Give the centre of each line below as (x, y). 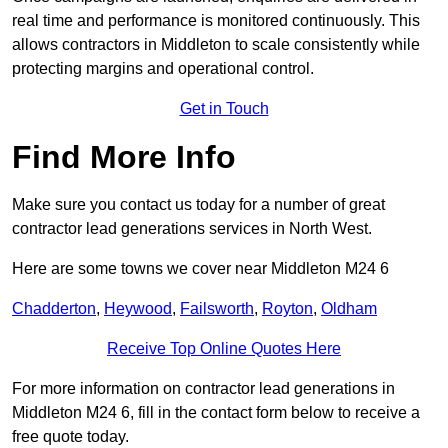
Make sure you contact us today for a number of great (198, 205)
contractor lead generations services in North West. (192, 229)
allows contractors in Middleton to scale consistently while (216, 45)
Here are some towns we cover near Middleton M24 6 (200, 269)
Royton (287, 309)
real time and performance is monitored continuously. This (216, 21)
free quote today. (70, 437)
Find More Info (124, 157)
